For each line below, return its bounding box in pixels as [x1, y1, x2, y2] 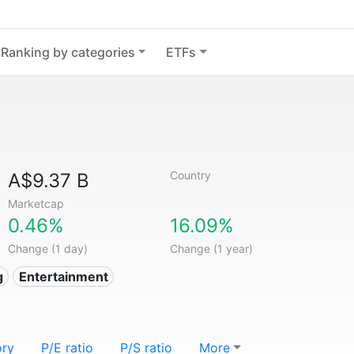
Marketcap [8, 197, 65, 210]
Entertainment [18, 269, 108, 284]
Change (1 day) [8, 242, 88, 255]
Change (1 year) [169, 242, 253, 255]
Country [169, 168, 211, 182]
